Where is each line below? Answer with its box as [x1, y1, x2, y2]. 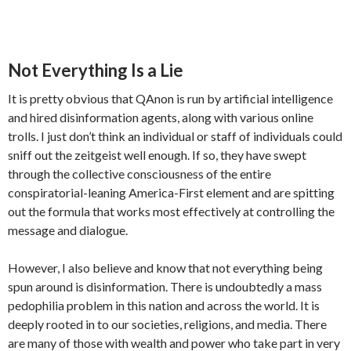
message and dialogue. [8, 223, 128, 238]
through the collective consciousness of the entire [8, 166, 271, 182]
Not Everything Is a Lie [8, 60, 183, 81]
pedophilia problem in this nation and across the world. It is [8, 298, 320, 313]
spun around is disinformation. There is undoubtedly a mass [8, 279, 322, 295]
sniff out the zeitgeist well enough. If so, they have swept [8, 147, 306, 163]
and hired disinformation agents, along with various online [8, 110, 313, 125]
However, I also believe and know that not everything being [8, 260, 323, 276]
